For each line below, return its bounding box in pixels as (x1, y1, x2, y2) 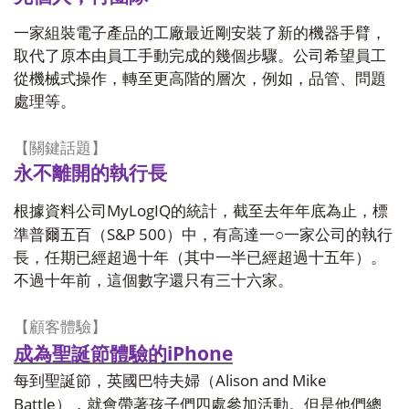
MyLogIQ (107, 199, 171, 221)
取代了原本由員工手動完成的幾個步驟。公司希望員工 (14, 47, 386, 65)
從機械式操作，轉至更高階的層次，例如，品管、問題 (14, 70, 386, 88)
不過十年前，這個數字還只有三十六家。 (14, 272, 293, 289)
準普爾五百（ (14, 226, 107, 244)
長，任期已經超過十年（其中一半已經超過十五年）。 (14, 249, 386, 267)
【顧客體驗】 (14, 319, 107, 336)
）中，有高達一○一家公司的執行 (166, 226, 393, 244)
